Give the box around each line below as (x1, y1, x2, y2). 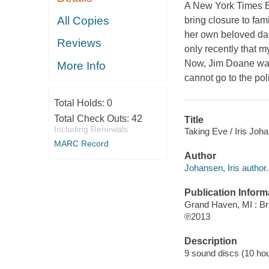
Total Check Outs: (53, 113, 131, 124)
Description (184, 236, 237, 247)
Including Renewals (53, 124, 128, 134)
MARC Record (53, 139, 109, 149)
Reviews (57, 37, 102, 50)
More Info (57, 59, 106, 72)
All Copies (57, 14, 110, 27)
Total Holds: (53, 98, 107, 109)
